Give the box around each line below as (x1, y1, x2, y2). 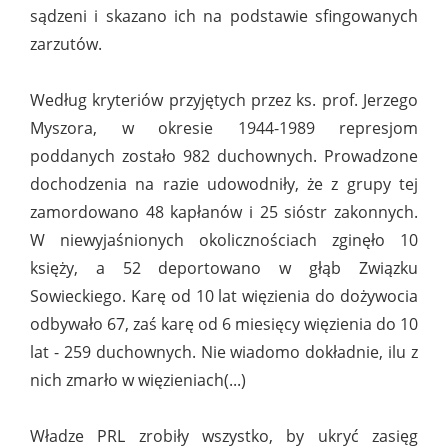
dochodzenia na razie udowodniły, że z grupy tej (30, 173, 418, 196)
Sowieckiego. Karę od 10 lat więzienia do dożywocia (30, 285, 418, 308)
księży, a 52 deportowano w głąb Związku (30, 257, 418, 280)
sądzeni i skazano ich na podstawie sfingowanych (30, 5, 418, 28)
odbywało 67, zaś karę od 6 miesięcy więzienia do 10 (30, 313, 418, 336)
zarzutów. (30, 33, 102, 56)
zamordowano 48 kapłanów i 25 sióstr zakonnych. (30, 201, 418, 224)
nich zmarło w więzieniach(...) (30, 369, 246, 392)
